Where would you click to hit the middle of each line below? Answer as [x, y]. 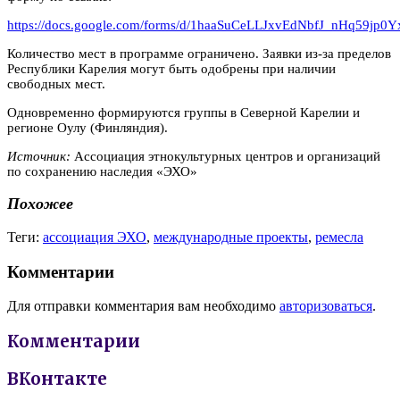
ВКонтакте [57, 379]
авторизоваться [326, 306]
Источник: [39, 156]
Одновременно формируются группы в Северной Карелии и [183, 112]
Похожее [40, 204]
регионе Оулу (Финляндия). [87, 127]
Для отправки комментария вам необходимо [143, 306]
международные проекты [231, 237]
